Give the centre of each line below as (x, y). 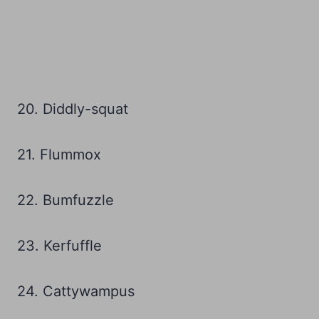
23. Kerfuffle (59, 246)
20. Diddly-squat (73, 109)
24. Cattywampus (76, 292)
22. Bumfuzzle (66, 200)
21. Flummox (59, 155)
